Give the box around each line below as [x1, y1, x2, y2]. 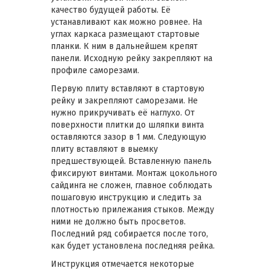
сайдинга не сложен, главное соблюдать [51, 180, 212, 191]
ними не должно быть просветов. [51, 217, 186, 227]
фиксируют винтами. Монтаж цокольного [51, 168, 217, 179]
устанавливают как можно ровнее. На [51, 17, 202, 28]
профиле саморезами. [51, 65, 139, 76]
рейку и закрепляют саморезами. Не [51, 96, 198, 106]
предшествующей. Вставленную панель [51, 156, 212, 167]
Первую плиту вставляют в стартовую [51, 83, 204, 94]
